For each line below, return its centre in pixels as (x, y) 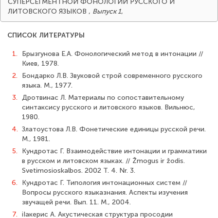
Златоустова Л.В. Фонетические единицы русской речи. (114, 129)
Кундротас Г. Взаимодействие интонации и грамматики (114, 151)
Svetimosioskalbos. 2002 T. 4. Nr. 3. (79, 171)
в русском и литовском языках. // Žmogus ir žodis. (103, 161)
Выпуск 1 (107, 11)
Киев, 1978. (40, 64)
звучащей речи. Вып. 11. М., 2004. (76, 202)
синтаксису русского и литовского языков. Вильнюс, (109, 107)
